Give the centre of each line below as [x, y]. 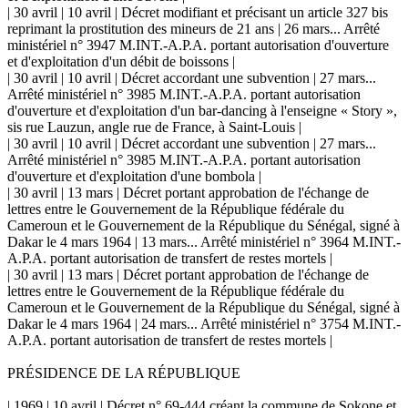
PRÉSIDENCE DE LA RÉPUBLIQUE [124, 372]
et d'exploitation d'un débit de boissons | [121, 61]
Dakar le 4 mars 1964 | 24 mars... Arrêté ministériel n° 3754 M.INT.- [204, 323]
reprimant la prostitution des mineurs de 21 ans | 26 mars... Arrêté [194, 28]
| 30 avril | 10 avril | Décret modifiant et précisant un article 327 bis [198, 12]
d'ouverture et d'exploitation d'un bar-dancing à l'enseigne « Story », [202, 110]
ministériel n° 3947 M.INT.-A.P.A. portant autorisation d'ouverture [198, 45]
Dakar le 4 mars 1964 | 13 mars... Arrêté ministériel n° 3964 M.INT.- [204, 241]
